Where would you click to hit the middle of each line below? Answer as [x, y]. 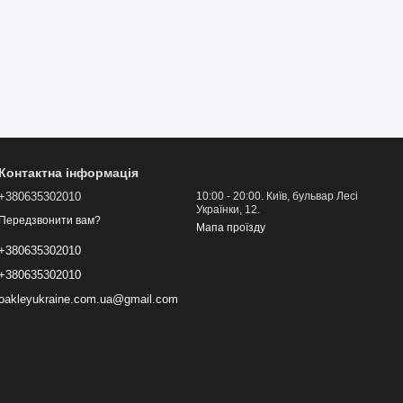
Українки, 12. [228, 210]
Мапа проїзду [231, 228]
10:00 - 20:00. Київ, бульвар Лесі [277, 196]
